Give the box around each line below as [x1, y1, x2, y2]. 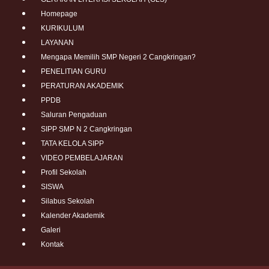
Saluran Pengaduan [40, 110, 107, 119]
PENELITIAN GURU [40, 67, 106, 76]
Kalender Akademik [40, 211, 104, 220]
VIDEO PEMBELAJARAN [40, 154, 123, 163]
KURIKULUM [40, 24, 84, 33]
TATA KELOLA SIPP [40, 139, 104, 148]
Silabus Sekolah [40, 197, 94, 206]
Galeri [40, 226, 61, 235]
